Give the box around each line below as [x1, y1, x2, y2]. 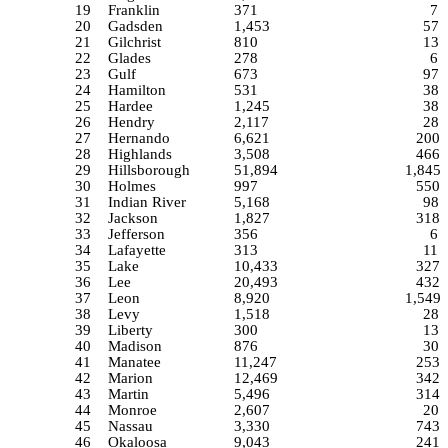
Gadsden [108, 18, 163, 34]
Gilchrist [108, 34, 161, 50]
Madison [108, 338, 162, 354]
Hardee [108, 98, 153, 114]
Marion [108, 370, 153, 386]
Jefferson [108, 226, 165, 242]
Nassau [108, 418, 153, 434]
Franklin [108, 2, 160, 18]
